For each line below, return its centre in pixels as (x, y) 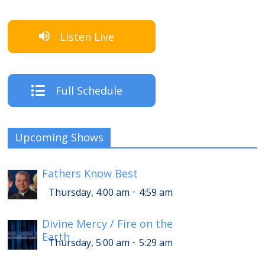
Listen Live (87, 36)
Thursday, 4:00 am (89, 193)
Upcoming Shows (59, 138)
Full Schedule (89, 91)
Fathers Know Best (90, 174)
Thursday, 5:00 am (89, 243)
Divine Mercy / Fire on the (108, 224)
